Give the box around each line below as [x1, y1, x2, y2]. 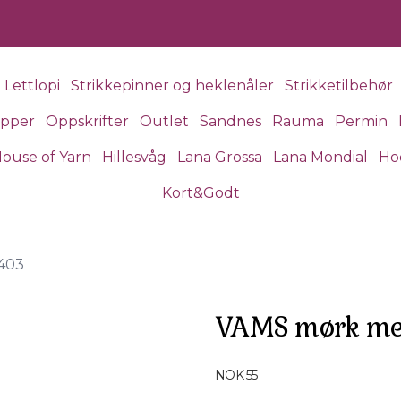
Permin [334, 113, 388, 130]
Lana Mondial [273, 149, 368, 166]
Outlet [139, 113, 189, 130]
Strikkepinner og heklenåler [70, 77, 274, 94]
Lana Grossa [177, 149, 262, 166]
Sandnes [199, 113, 261, 130]
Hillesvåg [102, 149, 166, 166]
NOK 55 [215, 367, 258, 383]
